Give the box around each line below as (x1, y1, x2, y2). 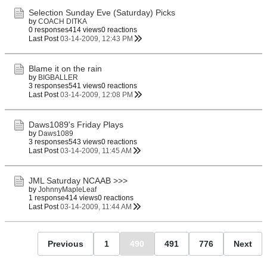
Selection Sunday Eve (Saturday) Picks (29, 8, 175, 17)
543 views (69, 138, 101, 146)
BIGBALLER (38, 73, 78, 82)
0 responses (29, 26, 69, 34)
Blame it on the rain (29, 64, 102, 73)
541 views (69, 82, 101, 90)
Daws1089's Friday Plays (29, 120, 123, 129)
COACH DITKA (38, 17, 87, 26)
